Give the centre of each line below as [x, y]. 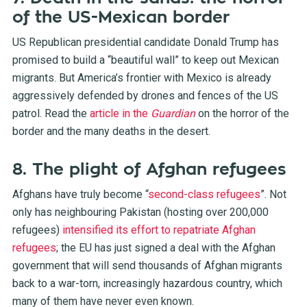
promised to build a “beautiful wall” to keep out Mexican [145, 60]
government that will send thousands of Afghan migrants [147, 265]
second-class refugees [204, 194]
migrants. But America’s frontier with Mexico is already [142, 77]
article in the [120, 113]
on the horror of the [242, 113]
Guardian [173, 113]
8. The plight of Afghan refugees [149, 169]
